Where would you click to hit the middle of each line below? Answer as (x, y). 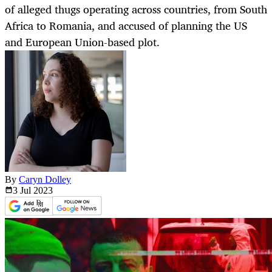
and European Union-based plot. (82, 42)
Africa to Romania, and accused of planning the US (126, 26)
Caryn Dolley (45, 180)
